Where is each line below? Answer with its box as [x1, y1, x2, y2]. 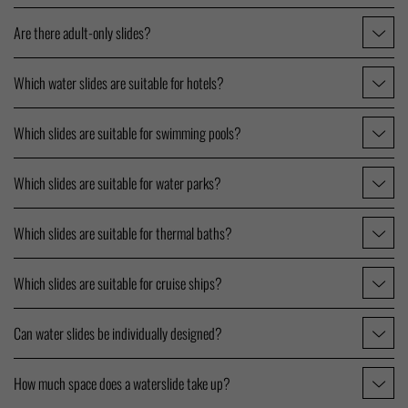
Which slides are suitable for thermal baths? [14, 221, 232, 244]
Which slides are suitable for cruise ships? [14, 271, 222, 294]
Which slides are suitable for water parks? [14, 171, 221, 194]
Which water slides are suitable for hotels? [14, 71, 224, 94]
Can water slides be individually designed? [14, 321, 222, 344]
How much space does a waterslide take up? [14, 372, 230, 394]
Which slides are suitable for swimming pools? [14, 121, 241, 144]
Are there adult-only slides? [14, 21, 151, 44]
